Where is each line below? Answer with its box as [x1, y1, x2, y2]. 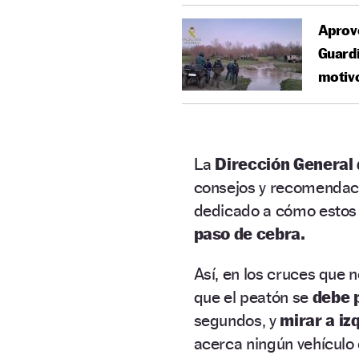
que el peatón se [193, 286, 313, 307]
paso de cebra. [193, 223, 305, 244]
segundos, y [193, 309, 280, 330]
